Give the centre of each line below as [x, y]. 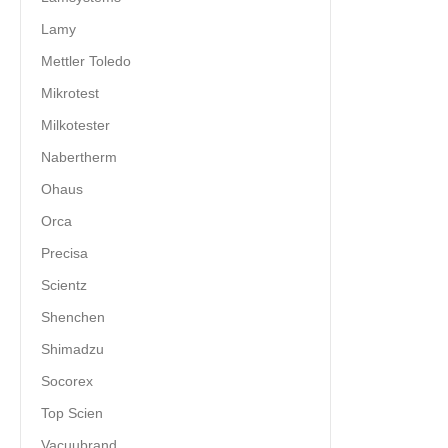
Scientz [64, 284]
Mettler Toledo [86, 60]
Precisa [64, 252]
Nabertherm [79, 156]
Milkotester [75, 124]
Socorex [67, 380]
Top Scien [72, 412]
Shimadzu [72, 348]
